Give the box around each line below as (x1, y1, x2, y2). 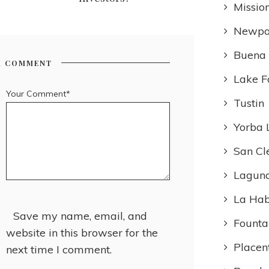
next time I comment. (5, 243, 112, 257)
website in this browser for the (5, 226, 158, 240)
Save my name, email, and (13, 209, 147, 223)
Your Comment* (5, 88, 70, 100)
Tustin (234, 96, 264, 110)
